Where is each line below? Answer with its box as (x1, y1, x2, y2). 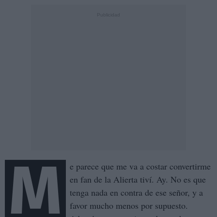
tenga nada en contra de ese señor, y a (70, 186, 203, 199)
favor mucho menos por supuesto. (70, 200, 188, 212)
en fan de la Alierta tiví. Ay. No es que (70, 173, 206, 186)
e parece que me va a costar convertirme (70, 160, 211, 172)
